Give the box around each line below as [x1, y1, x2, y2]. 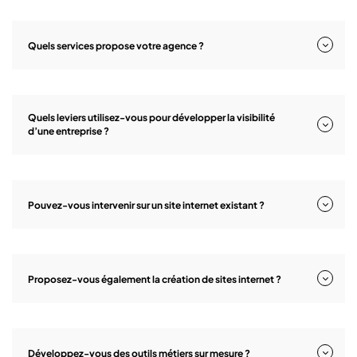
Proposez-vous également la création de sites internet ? [28, 273, 281, 285]
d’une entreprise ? [28, 124, 109, 137]
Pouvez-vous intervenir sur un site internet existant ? [28, 198, 265, 211]
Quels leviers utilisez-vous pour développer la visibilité [28, 111, 275, 124]
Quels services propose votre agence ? [28, 39, 204, 52]
